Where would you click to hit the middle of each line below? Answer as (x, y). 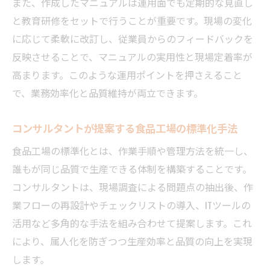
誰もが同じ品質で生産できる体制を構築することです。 (132, 168)
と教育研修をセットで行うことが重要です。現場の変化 (132, 20)
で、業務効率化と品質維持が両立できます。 (108, 93)
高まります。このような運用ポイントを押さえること (127, 74)
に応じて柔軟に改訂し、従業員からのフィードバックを (133, 38)
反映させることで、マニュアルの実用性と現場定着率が (132, 56)
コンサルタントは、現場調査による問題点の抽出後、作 (133, 187)
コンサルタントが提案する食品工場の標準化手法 (125, 127)
